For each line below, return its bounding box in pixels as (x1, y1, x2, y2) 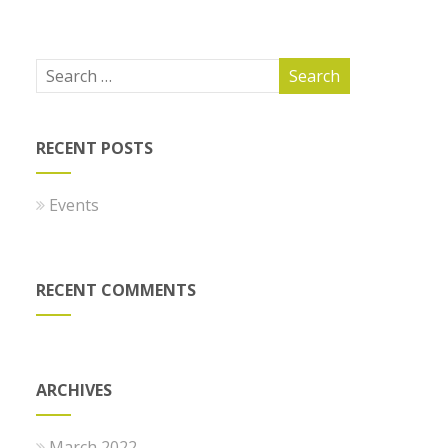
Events (49, 193, 100, 216)
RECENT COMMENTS (36, 278, 197, 301)
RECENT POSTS (36, 136, 154, 159)
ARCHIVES (36, 378, 113, 401)
